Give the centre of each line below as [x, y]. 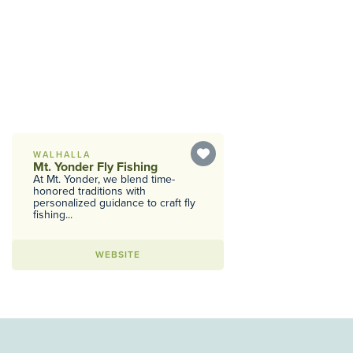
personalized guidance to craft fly [115, 203]
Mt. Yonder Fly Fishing [96, 167]
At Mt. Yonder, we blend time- [104, 179]
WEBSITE [118, 255]
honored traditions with [90, 191]
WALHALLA [62, 155]
